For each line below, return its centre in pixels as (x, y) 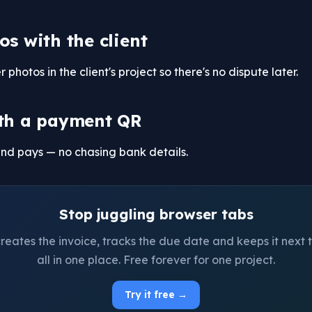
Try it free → (156, 295)
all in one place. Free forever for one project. (156, 260)
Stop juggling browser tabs (156, 214)
